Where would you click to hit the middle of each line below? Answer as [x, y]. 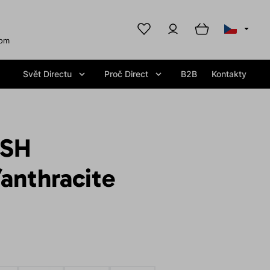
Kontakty [229, 74]
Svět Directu [48, 74]
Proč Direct [127, 74]
